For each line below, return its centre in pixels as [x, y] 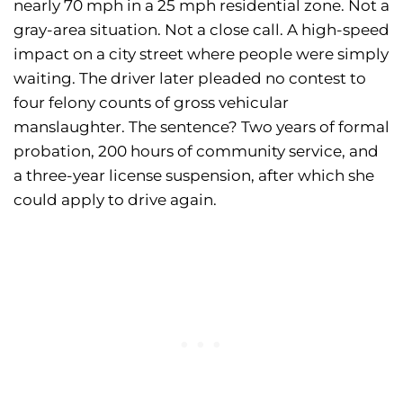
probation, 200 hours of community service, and [196, 152]
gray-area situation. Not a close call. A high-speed [201, 30]
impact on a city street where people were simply [201, 54]
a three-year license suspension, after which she [194, 176]
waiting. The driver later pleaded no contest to [190, 79]
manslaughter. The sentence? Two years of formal [201, 127]
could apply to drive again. [115, 200]
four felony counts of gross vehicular [151, 103]
